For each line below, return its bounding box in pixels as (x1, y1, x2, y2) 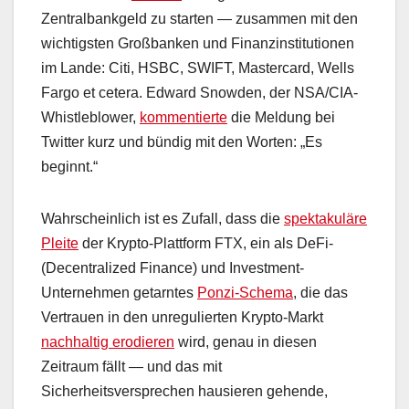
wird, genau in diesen (174, 334, 317, 351)
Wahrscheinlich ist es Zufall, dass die (41, 211, 284, 227)
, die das (293, 285, 348, 301)
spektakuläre (284, 211, 367, 227)
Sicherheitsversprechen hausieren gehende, (41, 383, 328, 400)
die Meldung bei (227, 110, 335, 126)
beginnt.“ (41, 159, 98, 175)
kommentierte (140, 110, 227, 126)
